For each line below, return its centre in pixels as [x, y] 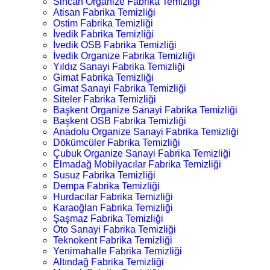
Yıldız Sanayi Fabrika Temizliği [119, 67]
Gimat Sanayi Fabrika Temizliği [120, 88]
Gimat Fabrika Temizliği [103, 77]
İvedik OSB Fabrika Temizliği [115, 45]
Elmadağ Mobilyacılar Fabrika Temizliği [137, 164]
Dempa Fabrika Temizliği [106, 186]
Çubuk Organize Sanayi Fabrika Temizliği [142, 153]
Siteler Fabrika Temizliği [105, 99]
